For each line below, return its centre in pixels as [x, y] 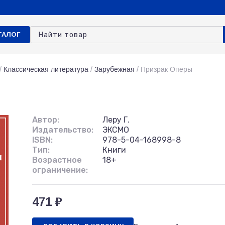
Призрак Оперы [166, 69]
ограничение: [60, 170]
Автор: [46, 120]
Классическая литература [46, 69]
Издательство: [63, 130]
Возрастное [57, 160]
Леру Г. [116, 120]
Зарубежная [115, 69]
